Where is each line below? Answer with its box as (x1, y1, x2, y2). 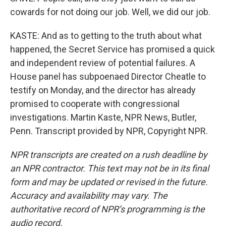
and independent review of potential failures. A (10, 58, 195, 68)
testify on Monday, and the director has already (10, 85, 196, 95)
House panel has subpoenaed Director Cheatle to (10, 71, 206, 82)
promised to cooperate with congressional (10, 98, 180, 109)
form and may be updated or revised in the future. (10, 177, 208, 187)
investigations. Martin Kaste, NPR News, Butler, (10, 112, 196, 123)
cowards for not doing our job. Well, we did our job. (10, 7, 210, 17)
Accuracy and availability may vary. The (10, 190, 167, 201)
